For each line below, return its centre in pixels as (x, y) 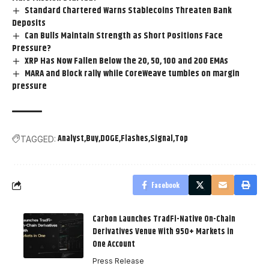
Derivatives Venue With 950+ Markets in (163, 232)
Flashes (134, 139)
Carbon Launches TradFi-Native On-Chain (164, 219)
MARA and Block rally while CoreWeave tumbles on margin (132, 74)
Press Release (118, 261)
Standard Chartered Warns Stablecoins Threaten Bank (128, 11)
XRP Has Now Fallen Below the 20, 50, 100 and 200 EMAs (127, 61)
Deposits (29, 23)
